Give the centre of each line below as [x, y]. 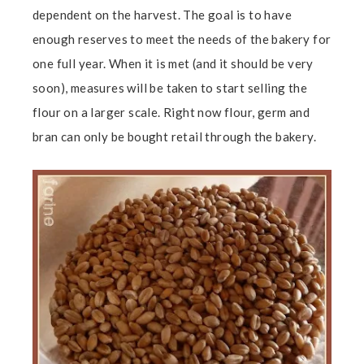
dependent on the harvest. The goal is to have [162, 14]
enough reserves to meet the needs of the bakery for [182, 39]
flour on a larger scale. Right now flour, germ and [171, 112]
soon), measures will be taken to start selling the [170, 87]
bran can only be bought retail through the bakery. [174, 136]
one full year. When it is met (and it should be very [173, 63]
